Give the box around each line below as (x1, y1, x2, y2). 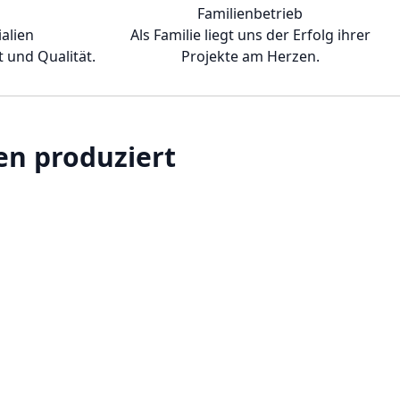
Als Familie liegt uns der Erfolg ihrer (129, 25, 371, 46)
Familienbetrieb (197, 4, 303, 24)
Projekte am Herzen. (180, 46, 320, 67)
